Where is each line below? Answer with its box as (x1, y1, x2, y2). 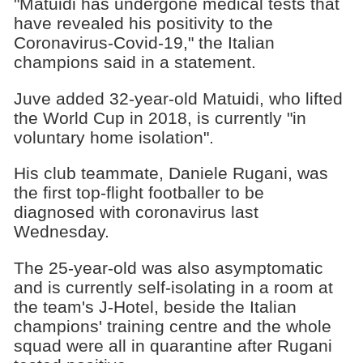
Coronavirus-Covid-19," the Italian (13, 32, 275, 52)
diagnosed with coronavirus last (13, 203, 258, 222)
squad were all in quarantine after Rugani (13, 336, 332, 356)
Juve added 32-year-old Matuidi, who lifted (13, 88, 343, 108)
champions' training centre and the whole (13, 317, 331, 336)
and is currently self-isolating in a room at (13, 278, 333, 297)
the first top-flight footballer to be (13, 183, 264, 203)
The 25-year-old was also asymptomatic (13, 258, 323, 278)
